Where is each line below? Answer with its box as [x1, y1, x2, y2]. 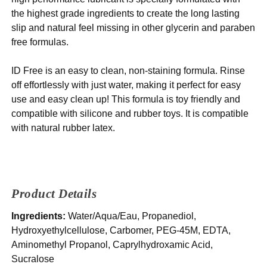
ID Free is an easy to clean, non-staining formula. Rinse [11, 66, 246, 76]
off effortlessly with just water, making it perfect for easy [11, 80, 241, 91]
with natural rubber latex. [11, 123, 116, 133]
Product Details [11, 186, 97, 200]
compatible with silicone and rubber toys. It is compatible [11, 108, 249, 119]
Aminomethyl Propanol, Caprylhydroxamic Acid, [11, 240, 213, 250]
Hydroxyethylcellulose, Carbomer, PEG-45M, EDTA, [11, 225, 231, 236]
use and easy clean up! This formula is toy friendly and [11, 94, 241, 105]
